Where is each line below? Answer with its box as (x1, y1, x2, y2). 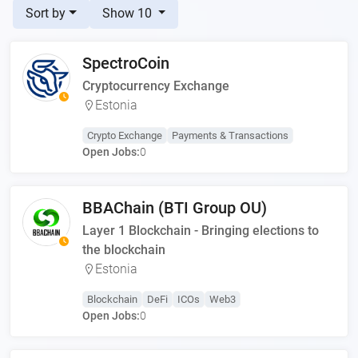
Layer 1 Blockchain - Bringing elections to (82, 223, 319, 238)
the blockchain (82, 242, 165, 257)
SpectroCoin (82, 54, 169, 73)
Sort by (26, 6, 66, 21)
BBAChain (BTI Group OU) (82, 198, 267, 217)
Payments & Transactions (172, 129, 288, 141)
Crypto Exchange (87, 129, 162, 141)
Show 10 (101, 6, 155, 21)
